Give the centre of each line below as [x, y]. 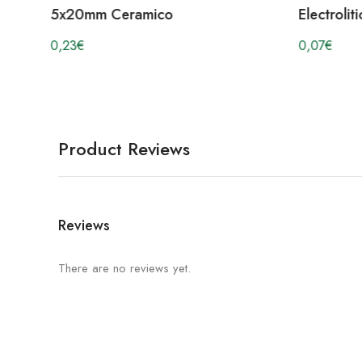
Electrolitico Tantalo [128, 14]
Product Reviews [124, 148]
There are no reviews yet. [124, 268]
